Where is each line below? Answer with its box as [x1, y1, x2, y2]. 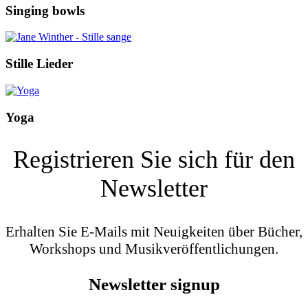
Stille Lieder [5, 56, 73, 71]
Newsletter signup [88, 274, 220, 294]
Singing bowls [5, 3, 85, 18]
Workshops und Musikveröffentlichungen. [30, 241, 278, 258]
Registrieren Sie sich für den [13, 146, 295, 174]
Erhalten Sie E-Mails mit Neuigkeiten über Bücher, [5, 223, 302, 241]
